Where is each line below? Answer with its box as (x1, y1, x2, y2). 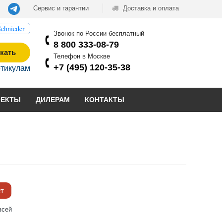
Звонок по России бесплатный (54, 29, 144, 37)
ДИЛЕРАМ (36, 95, 70, 104)
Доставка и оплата (121, 4, 179, 12)
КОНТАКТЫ (85, 95, 124, 104)
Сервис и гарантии (33, 4, 89, 12)
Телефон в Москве (54, 52, 110, 60)
